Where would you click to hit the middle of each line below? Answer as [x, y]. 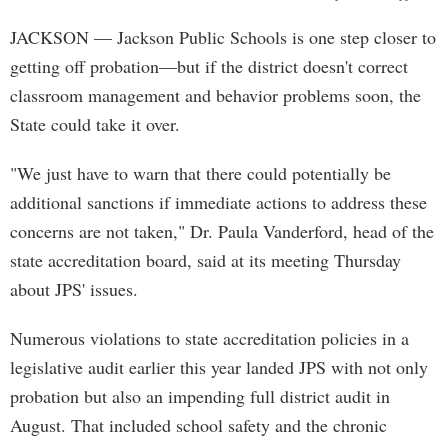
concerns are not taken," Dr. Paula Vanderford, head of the [222, 231]
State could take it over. [95, 124]
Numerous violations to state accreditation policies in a [209, 338]
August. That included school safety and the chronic [198, 425]
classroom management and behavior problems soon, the [215, 95]
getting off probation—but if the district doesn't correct [209, 66]
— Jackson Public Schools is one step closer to [262, 37]
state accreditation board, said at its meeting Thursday [205, 260]
